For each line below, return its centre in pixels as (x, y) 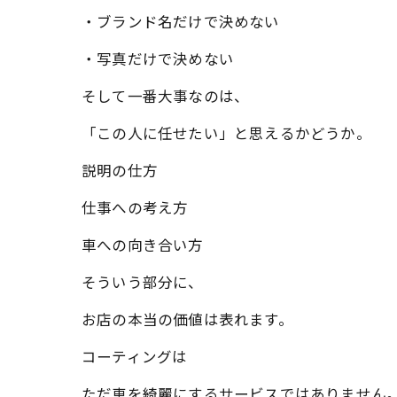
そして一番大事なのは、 (166, 97)
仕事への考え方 (135, 209)
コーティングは (135, 358)
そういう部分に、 (143, 283)
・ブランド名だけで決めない (181, 23)
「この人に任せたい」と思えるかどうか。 (226, 134)
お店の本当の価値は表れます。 (187, 320)
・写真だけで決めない (158, 60)
